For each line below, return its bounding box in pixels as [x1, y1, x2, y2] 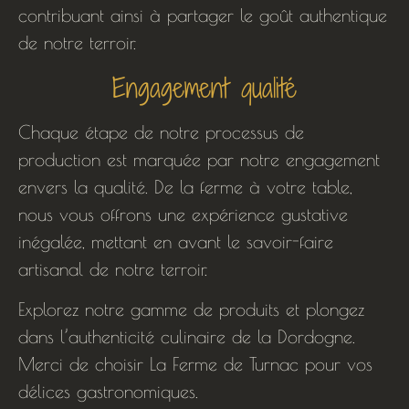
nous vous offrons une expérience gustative [18, 204, 348, 225]
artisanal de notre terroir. [18, 258, 207, 280]
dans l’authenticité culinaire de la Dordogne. [18, 326, 355, 348]
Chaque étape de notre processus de [18, 121, 304, 143]
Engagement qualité [112, 68, 297, 108]
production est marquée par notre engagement [18, 149, 380, 171]
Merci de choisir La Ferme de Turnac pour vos [18, 353, 372, 375]
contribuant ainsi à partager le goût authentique [18, 5, 387, 26]
